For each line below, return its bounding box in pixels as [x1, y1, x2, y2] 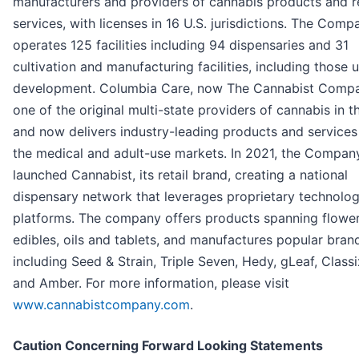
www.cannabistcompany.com [13, 296, 190, 313]
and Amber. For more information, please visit [13, 275, 289, 292]
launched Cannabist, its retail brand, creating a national [13, 167, 348, 184]
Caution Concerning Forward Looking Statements [13, 337, 323, 354]
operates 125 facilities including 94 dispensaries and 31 [13, 37, 349, 54]
